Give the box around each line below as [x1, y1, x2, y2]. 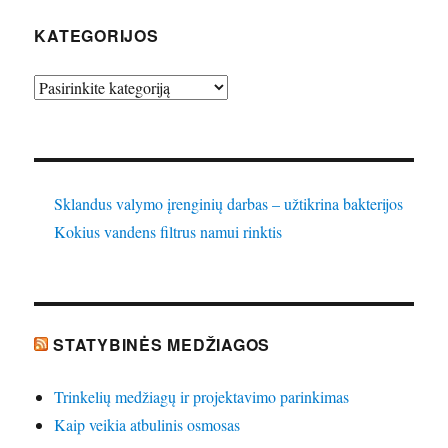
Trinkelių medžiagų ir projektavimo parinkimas [54, 386, 350, 408]
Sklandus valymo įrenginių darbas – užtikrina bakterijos [54, 193, 404, 215]
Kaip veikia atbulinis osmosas [54, 414, 241, 436]
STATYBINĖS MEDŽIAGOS [53, 333, 271, 357]
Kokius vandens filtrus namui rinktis [54, 221, 283, 243]
